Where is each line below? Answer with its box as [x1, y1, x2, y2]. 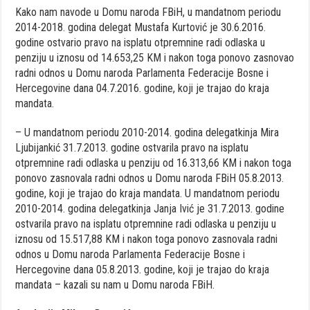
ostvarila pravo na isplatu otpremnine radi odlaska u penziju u [15, 217, 277, 230]
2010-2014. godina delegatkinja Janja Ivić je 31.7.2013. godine [15, 201, 285, 215]
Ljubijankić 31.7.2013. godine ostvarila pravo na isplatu [15, 140, 249, 154]
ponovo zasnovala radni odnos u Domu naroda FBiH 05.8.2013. [15, 171, 284, 185]
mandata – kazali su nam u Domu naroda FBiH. [15, 277, 215, 291]
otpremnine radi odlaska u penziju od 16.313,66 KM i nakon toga [15, 156, 292, 170]
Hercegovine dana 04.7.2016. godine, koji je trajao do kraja [15, 81, 270, 95]
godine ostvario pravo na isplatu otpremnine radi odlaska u [15, 35, 266, 49]
